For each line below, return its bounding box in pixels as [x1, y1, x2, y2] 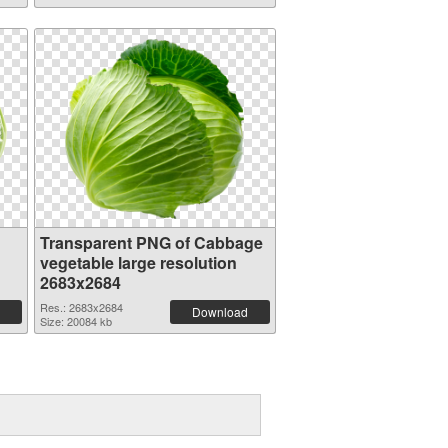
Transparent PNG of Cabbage [39, 231, 263, 254]
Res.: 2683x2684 [39, 299, 123, 315]
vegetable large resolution [39, 251, 237, 274]
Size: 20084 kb [39, 313, 112, 329]
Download [191, 303, 248, 320]
